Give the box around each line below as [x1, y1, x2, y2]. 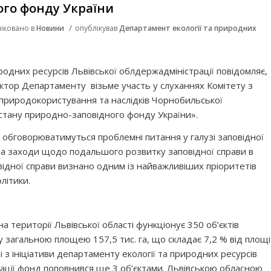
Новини [36, 23, 64, 33]
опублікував [75, 23, 119, 33]
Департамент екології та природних [119, 23, 256, 33]
